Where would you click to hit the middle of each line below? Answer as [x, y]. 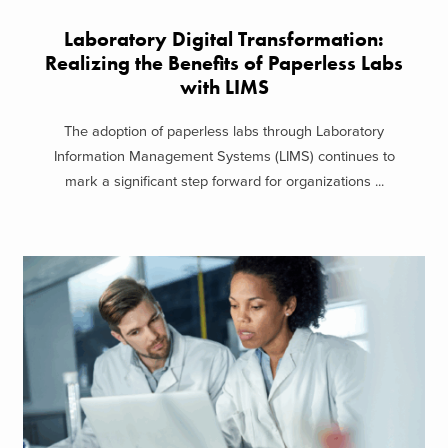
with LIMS [224, 87]
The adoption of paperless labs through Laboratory [224, 132]
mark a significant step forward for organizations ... [224, 182]
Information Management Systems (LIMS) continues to [224, 157]
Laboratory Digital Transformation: [224, 39]
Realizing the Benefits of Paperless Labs [224, 63]
